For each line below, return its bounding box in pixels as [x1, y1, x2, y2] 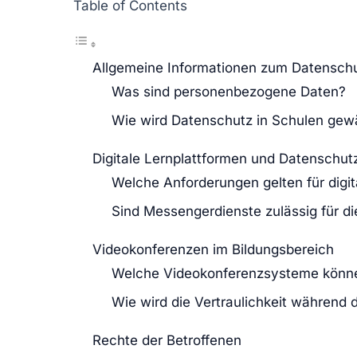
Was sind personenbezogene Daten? [112, 83, 346, 100]
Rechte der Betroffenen [92, 331, 241, 348]
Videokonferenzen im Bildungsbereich [92, 241, 334, 257]
